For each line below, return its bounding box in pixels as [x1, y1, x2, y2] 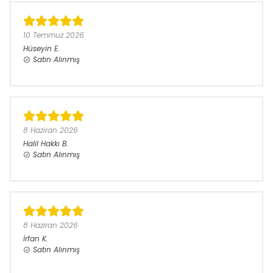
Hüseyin [23, 43, 52, 54]
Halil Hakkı [23, 138, 60, 149]
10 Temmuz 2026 [23, 30, 84, 40]
